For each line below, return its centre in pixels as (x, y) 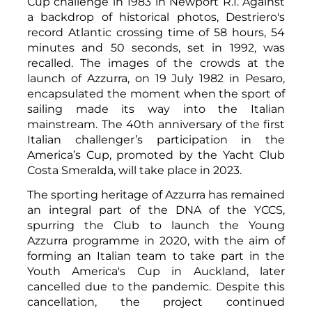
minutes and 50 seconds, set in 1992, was (156, 47)
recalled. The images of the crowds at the (156, 63)
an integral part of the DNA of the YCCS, (156, 210)
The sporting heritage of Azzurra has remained (156, 194)
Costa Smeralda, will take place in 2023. (134, 170)
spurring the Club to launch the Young (156, 225)
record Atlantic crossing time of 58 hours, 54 (156, 32)
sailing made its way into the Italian (156, 109)
